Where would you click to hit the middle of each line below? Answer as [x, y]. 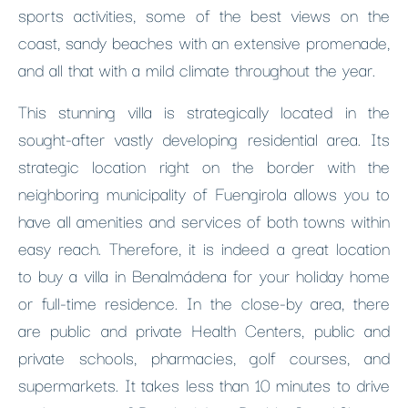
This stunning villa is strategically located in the [204, 111]
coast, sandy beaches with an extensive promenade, [204, 41]
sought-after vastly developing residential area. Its [204, 138]
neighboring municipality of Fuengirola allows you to [204, 193]
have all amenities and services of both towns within [204, 220]
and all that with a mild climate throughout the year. [197, 69]
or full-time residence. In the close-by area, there [204, 302]
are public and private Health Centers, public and [204, 329]
